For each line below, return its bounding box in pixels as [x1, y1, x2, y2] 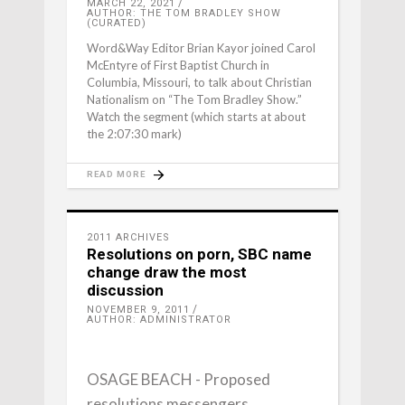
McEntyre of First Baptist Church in [87, 58, 269, 73]
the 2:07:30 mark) [87, 127, 182, 142]
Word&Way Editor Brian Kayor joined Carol [87, 41, 316, 56]
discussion [87, 281, 164, 300]
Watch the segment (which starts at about [87, 109, 306, 125]
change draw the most [87, 263, 247, 282]
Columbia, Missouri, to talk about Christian [87, 75, 312, 90]
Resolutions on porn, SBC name [87, 245, 312, 264]
